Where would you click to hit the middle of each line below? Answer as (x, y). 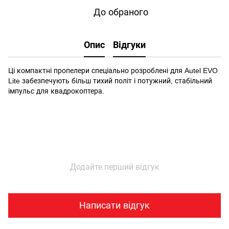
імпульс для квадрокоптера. (56, 91)
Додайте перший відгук (114, 167)
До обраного (121, 12)
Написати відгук (114, 205)
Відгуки (129, 45)
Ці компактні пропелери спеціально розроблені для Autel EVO (113, 71)
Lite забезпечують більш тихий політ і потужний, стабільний (110, 81)
